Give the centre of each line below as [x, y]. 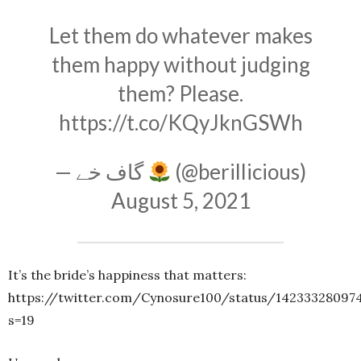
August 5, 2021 [180, 201]
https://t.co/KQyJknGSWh [180, 123]
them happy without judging [180, 65]
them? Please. [180, 94]
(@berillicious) [239, 172]
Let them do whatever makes [180, 36]
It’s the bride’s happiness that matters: [127, 275]
